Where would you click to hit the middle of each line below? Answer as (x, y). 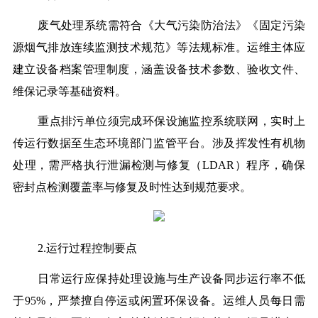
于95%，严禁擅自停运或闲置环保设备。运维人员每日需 (159, 300)
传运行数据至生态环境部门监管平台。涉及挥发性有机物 (159, 143)
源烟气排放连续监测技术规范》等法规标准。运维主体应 (159, 47)
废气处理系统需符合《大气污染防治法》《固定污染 (172, 25)
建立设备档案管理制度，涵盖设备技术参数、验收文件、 (159, 69)
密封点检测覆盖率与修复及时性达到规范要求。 (132, 187)
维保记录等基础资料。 (69, 91)
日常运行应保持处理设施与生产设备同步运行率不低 (172, 278)
